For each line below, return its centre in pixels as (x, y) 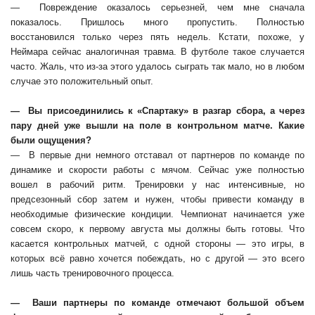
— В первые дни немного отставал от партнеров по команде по (157, 155)
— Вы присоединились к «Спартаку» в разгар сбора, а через (157, 111)
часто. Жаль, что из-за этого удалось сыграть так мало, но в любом (157, 66)
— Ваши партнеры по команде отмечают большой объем (157, 303)
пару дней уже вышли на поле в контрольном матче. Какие (157, 126)
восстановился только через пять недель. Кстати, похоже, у (157, 37)
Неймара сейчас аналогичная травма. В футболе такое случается (157, 52)
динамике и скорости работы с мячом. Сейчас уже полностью (157, 170)
